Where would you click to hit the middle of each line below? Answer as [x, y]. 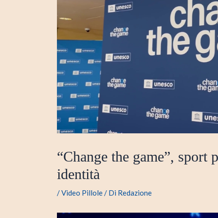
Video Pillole [82, 193]
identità [78, 174]
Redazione [135, 193]
